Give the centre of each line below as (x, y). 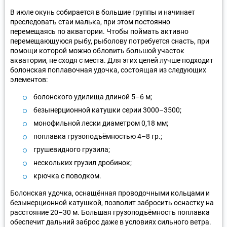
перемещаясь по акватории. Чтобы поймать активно (99, 31)
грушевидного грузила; (72, 149)
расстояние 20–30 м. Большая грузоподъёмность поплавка (110, 212)
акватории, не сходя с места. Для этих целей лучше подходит (112, 60)
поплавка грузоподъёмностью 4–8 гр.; (98, 136)
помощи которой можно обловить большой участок (97, 50)
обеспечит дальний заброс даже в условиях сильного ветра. (111, 222)
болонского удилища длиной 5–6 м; (93, 97)
